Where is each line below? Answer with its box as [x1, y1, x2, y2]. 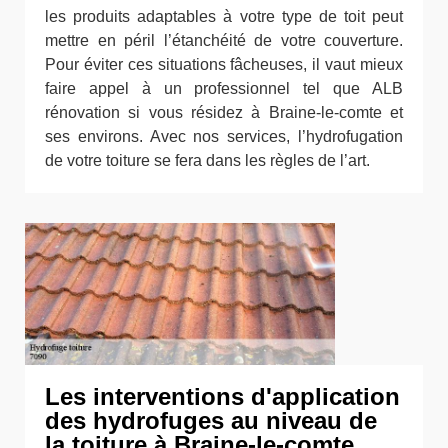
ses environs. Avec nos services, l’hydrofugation [45, 128, 403, 145]
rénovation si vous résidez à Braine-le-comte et [45, 104, 403, 121]
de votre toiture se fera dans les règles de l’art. [45, 152, 370, 169]
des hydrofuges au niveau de [45, 407, 377, 434]
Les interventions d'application [45, 383, 400, 410]
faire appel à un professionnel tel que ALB [45, 80, 403, 97]
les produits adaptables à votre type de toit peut [45, 8, 403, 25]
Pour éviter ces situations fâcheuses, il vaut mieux [45, 56, 403, 73]
